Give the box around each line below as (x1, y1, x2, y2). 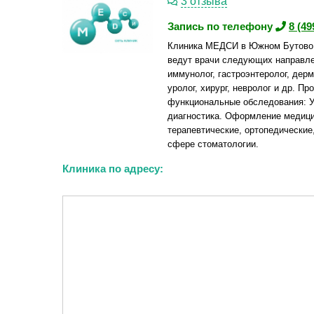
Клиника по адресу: (62, 163, 163, 175)
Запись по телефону (168, 20, 275, 32)
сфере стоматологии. (168, 139, 259, 149)
